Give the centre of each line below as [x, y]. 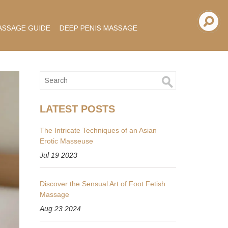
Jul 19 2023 [59, 155]
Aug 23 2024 [61, 209]
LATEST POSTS [78, 109]
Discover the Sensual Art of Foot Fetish [103, 184]
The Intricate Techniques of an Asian [98, 130]
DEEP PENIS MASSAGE [98, 28]
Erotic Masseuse [67, 141]
